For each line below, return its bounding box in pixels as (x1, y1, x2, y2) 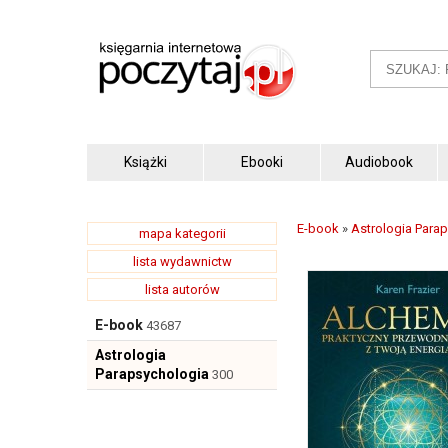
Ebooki (241, 153, 283, 170)
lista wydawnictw (132, 254, 232, 269)
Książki (123, 153, 167, 170)
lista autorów (144, 282, 220, 297)
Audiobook (345, 153, 413, 170)
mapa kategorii (138, 226, 226, 241)
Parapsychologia (95, 366, 209, 382)
